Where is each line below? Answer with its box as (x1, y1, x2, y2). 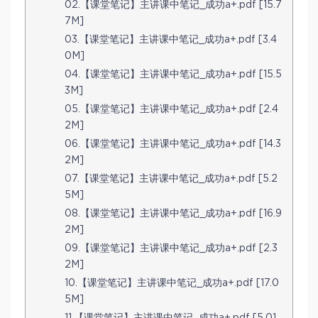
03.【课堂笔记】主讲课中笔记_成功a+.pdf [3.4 (65, 35, 277, 45)
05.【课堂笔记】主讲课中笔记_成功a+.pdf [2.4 (65, 104, 278, 115)
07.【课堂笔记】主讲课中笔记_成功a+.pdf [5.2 (65, 174, 278, 185)
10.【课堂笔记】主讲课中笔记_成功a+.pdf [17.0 (65, 278, 279, 289)
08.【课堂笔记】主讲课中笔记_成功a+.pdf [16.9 (65, 209, 282, 219)
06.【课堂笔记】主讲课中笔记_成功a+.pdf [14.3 (65, 139, 281, 150)
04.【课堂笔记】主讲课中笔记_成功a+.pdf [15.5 (65, 70, 282, 80)
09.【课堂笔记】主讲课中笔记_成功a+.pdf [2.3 (65, 243, 278, 254)
